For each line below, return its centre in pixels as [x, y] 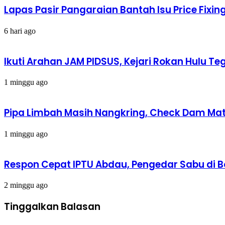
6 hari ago [20, 31]
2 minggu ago [26, 185]
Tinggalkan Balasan [52, 207]
